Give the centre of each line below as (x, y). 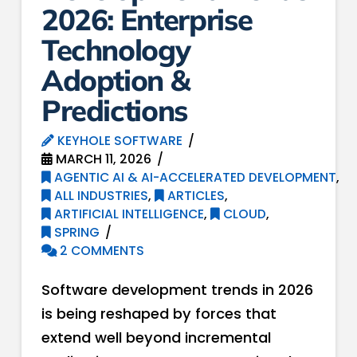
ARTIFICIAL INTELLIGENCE (127, 214)
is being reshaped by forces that (159, 313)
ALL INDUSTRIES (99, 195)
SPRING (75, 232)
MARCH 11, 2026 (102, 159)
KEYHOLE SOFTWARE (118, 140)
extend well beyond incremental (156, 337)
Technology (116, 49)
